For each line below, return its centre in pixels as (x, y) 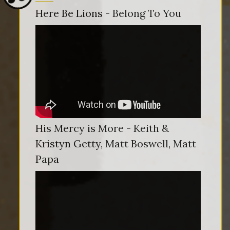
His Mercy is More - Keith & (102, 128)
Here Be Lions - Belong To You (108, 13)
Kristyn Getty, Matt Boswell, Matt (116, 144)
